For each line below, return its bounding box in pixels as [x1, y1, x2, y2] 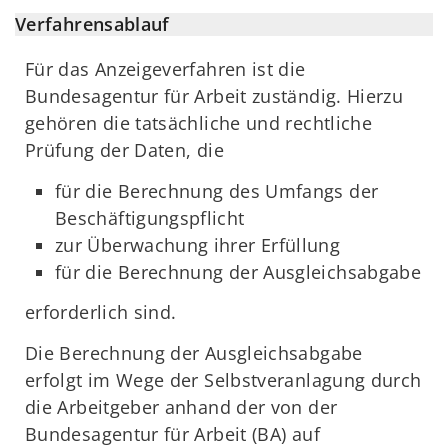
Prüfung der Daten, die [25, 138, 224, 163]
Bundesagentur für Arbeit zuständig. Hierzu [25, 84, 404, 109]
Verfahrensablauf [15, 12, 170, 37]
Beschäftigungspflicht [55, 205, 245, 230]
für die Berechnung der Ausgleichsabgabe [55, 259, 422, 284]
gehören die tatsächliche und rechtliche [25, 111, 373, 136]
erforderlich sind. [25, 300, 177, 325]
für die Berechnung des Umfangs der [55, 178, 379, 203]
